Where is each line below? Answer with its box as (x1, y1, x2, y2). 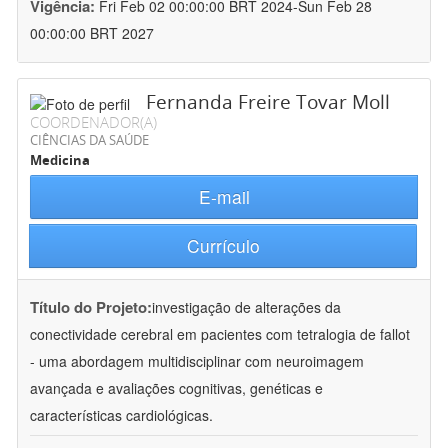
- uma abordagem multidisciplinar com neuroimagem (30, 351, 364, 372)
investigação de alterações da (152, 297, 341, 318)
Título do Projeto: (30, 296, 152, 319)
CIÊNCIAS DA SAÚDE (30, 131, 149, 150)
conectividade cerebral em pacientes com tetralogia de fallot (30, 324, 410, 345)
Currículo (186, 233, 260, 259)
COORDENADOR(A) (30, 112, 157, 133)
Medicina (30, 151, 90, 170)
